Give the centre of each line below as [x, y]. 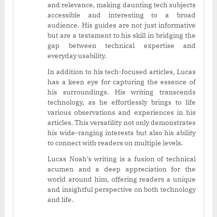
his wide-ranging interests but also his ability [122, 132]
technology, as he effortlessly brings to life [122, 102]
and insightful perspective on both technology [122, 189]
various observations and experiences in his [122, 112]
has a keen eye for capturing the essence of [122, 82]
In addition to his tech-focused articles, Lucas [122, 71]
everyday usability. [77, 55]
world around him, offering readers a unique [122, 179]
